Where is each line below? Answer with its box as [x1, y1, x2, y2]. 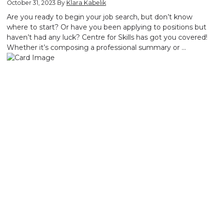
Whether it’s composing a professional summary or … [7, 43, 186, 52]
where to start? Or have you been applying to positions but [7, 22, 206, 31]
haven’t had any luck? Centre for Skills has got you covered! [7, 32, 207, 42]
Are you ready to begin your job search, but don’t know [7, 12, 192, 21]
